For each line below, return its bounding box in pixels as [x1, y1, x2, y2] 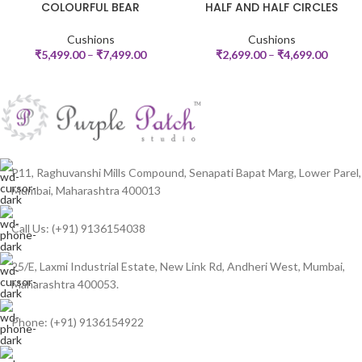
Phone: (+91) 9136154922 [11, 315, 144, 330]
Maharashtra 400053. [11, 277, 119, 292]
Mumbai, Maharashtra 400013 [11, 183, 161, 198]
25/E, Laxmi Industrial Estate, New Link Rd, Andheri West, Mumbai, [11, 259, 345, 274]
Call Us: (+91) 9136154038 [11, 221, 145, 236]
